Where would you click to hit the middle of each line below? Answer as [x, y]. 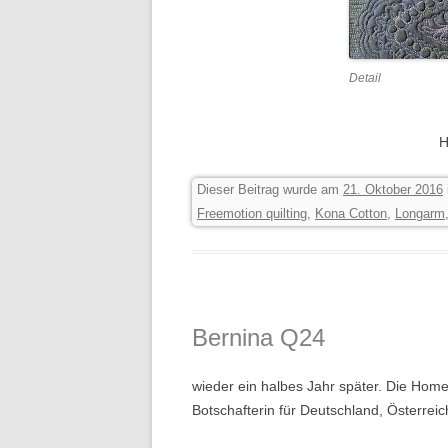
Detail [365, 78]
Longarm [420, 213]
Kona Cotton [351, 213]
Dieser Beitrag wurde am [270, 189]
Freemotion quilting [252, 213]
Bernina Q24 [258, 337]
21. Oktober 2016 [393, 189]
